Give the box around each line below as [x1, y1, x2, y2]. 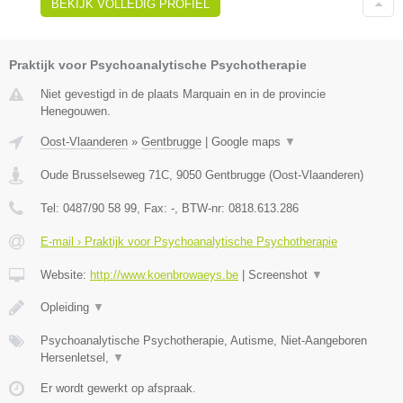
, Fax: [137, 201, 171, 216]
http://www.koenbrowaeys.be [90, 268, 238, 282]
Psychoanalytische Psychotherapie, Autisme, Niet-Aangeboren [40, 334, 367, 348]
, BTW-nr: [175, 201, 228, 216]
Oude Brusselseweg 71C [40, 168, 169, 183]
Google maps [211, 135, 284, 149]
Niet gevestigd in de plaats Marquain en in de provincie [40, 87, 326, 102]
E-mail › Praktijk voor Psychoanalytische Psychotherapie [40, 235, 337, 249]
